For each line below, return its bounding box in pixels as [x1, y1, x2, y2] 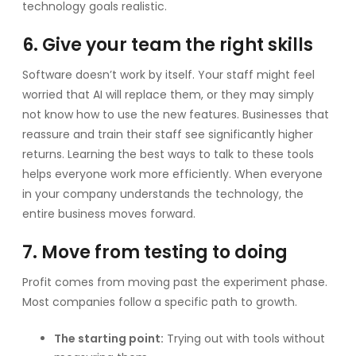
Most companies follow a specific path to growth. [22, 293, 297, 310]
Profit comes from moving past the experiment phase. [22, 273, 327, 290]
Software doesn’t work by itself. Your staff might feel [22, 66, 315, 83]
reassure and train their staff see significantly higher [22, 126, 313, 142]
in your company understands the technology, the [22, 185, 304, 202]
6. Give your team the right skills [22, 32, 313, 57]
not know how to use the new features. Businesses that [22, 106, 329, 122]
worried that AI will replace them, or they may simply [22, 86, 314, 103]
